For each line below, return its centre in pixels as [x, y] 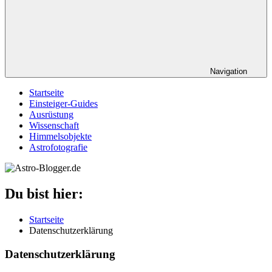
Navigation [228, 71]
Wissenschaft [54, 125]
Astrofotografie [58, 147]
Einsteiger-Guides [63, 104]
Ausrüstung [51, 114]
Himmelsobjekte [60, 136]
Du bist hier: [44, 193]
